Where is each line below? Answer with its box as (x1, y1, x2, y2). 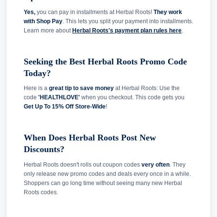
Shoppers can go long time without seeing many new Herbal (24, 179, 182, 186)
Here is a (24, 85, 49, 92)
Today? (24, 68, 51, 78)
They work (154, 8, 182, 15)
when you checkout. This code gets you (80, 94, 185, 101)
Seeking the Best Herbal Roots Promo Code (24, 56, 187, 66)
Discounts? (24, 144, 64, 155)
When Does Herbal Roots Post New (24, 133, 156, 143)
